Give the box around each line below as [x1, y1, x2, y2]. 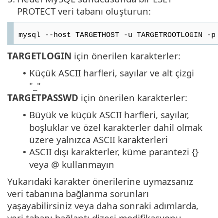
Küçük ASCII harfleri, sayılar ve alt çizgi [29, 66, 194, 79]
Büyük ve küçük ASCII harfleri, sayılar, [29, 108, 189, 121]
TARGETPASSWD [7, 91, 78, 104]
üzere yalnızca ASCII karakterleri [29, 133, 168, 145]
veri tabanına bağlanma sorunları [7, 187, 149, 200]
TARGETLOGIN [7, 49, 72, 62]
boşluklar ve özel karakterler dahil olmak [29, 121, 202, 133]
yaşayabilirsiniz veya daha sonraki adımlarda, [7, 199, 199, 212]
